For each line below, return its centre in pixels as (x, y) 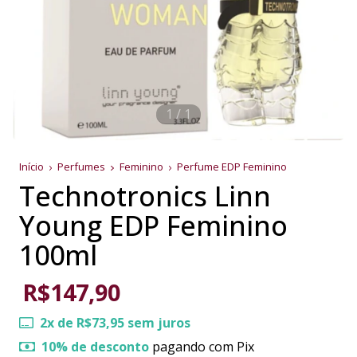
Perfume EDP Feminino (232, 166)
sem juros (157, 322)
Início (31, 166)
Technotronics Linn (145, 196)
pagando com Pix (202, 346)
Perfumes (83, 166)
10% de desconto (95, 346)
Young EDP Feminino (153, 225)
